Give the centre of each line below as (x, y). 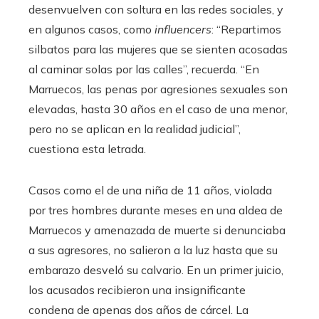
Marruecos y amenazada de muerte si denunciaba (157, 230)
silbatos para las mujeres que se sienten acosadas (158, 49)
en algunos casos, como (91, 30)
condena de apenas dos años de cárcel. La (138, 310)
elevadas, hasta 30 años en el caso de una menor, (158, 109)
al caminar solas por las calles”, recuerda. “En (144, 69)
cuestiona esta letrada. (87, 149)
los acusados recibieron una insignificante (137, 290)
